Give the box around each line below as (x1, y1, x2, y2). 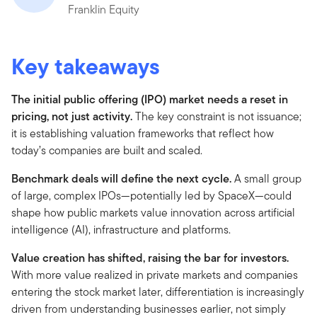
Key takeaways (11, 49, 160, 83)
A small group (231, 170, 301, 187)
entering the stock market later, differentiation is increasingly (11, 283, 304, 300)
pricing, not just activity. (11, 108, 132, 125)
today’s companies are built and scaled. (11, 142, 202, 158)
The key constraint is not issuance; (132, 108, 301, 125)
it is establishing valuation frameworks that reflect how (11, 125, 274, 142)
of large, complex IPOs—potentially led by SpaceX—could (11, 187, 292, 204)
